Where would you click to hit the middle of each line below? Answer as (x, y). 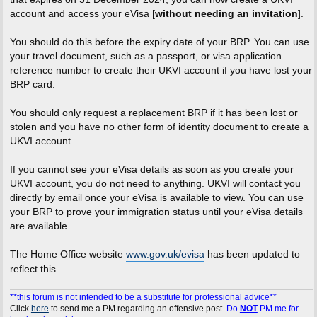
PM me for (278, 309)
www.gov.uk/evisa (165, 254)
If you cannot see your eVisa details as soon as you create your (151, 169)
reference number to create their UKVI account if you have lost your (161, 70)
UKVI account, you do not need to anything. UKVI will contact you (155, 183)
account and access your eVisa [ (82, 13)
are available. (40, 225)
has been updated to (252, 254)
